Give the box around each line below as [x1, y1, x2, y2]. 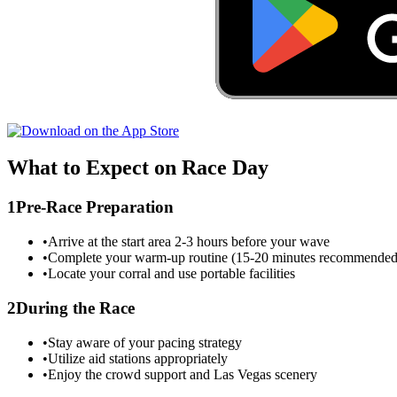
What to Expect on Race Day [7, 156, 269, 180]
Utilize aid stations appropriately [48, 350, 228, 366]
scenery [271, 366, 317, 382]
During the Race [16, 298, 135, 317]
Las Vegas [214, 366, 271, 382]
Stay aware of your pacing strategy [48, 334, 242, 350]
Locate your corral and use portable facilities [48, 266, 295, 282]
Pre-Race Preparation [16, 198, 174, 217]
